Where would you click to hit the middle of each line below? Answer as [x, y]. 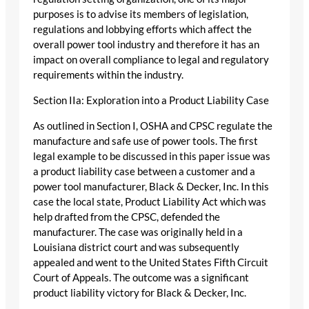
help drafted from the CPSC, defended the [127, 217]
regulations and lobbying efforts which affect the [142, 30]
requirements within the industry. [108, 75]
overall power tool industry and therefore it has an [146, 45]
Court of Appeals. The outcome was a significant [141, 277]
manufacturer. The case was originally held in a [138, 232]
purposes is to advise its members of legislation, [141, 14]
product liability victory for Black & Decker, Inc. [140, 292]
